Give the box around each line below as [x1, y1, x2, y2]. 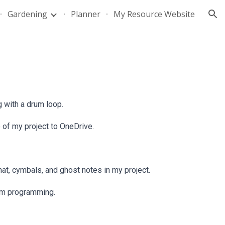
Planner [71, 9, 100, 20]
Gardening [8, 9, 47, 20]
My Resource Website [114, 9, 195, 20]
